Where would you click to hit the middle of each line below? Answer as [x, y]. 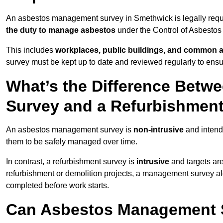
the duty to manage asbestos [61, 30]
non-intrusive [159, 130]
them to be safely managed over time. [72, 142]
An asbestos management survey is [70, 130]
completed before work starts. [57, 186]
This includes [31, 50]
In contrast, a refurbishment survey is [71, 162]
